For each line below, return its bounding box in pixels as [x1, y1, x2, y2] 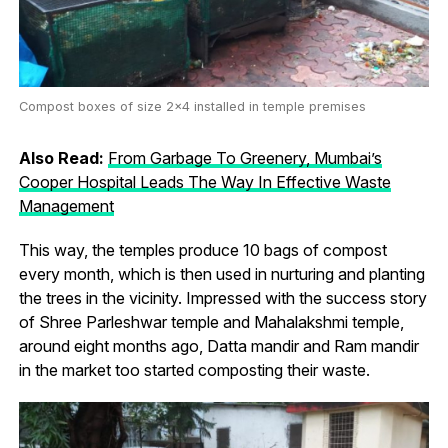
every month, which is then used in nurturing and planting [18, 263, 425, 284]
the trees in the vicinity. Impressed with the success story [18, 287, 427, 308]
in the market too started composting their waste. [18, 359, 370, 380]
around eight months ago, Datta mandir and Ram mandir [18, 335, 419, 356]
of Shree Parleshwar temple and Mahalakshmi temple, [18, 311, 404, 332]
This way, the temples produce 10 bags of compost [18, 239, 387, 260]
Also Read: [18, 147, 108, 168]
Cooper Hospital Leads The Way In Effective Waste [18, 171, 391, 192]
